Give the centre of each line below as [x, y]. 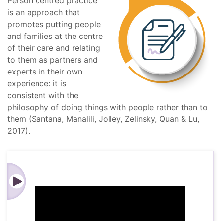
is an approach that [44, 12]
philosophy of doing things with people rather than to [108, 107]
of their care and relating [54, 48]
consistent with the [43, 95]
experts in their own [45, 72]
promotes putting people [54, 24]
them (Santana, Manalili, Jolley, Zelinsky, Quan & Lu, [103, 119]
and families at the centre [55, 36]
